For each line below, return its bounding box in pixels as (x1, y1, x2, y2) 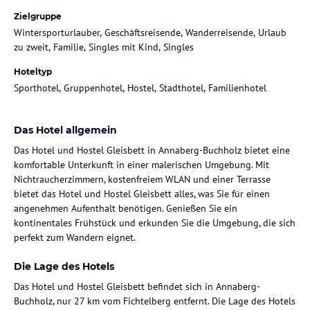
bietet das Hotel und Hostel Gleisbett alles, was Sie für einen (14, 187, 270, 200)
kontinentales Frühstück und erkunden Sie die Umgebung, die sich (14, 216, 295, 229)
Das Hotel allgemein (14, 123, 117, 136)
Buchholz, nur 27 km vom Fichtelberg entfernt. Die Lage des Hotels (14, 294, 295, 307)
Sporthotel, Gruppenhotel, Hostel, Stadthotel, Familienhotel (14, 81, 266, 94)
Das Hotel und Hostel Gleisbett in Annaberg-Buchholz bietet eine (14, 143, 290, 156)
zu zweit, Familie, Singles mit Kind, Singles (14, 40, 194, 53)
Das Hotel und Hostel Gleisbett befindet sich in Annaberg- (14, 280, 260, 293)
